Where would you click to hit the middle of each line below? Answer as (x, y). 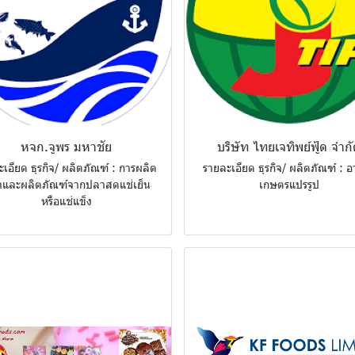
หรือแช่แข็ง (66, 201)
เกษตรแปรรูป (289, 185)
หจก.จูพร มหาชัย (67, 147)
